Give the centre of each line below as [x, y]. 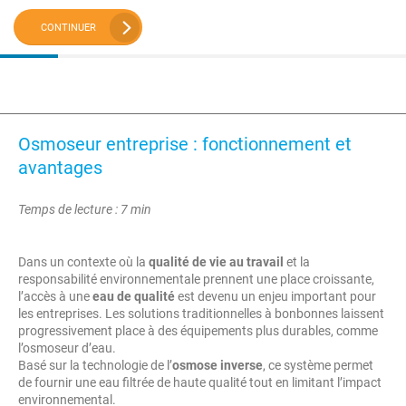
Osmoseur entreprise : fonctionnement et [185, 144]
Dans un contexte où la [83, 262]
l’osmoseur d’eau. [67, 348]
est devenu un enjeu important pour [275, 296]
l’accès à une [55, 296]
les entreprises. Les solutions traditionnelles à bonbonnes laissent [201, 314]
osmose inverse [217, 365]
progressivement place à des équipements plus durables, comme [198, 331]
